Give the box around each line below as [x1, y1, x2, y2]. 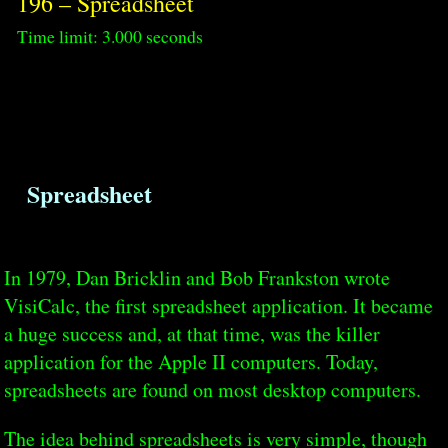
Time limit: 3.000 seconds [17, 24, 204, 49]
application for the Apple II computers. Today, [4, 348, 379, 376]
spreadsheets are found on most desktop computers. [4, 376, 422, 404]
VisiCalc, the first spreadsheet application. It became [4, 292, 434, 320]
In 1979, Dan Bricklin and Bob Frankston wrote [4, 264, 391, 292]
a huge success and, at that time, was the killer [4, 320, 381, 348]
